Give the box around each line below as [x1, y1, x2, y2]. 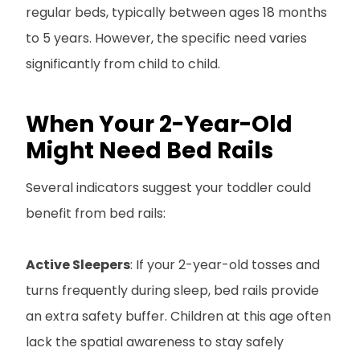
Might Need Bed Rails [26, 134, 273, 166]
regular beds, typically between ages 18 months [26, 2, 327, 22]
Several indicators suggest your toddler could [26, 178, 311, 197]
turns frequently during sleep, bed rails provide [26, 280, 319, 300]
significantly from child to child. [26, 54, 220, 73]
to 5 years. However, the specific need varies [26, 28, 307, 47]
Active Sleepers [26, 255, 130, 274]
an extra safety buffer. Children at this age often [26, 306, 331, 325]
